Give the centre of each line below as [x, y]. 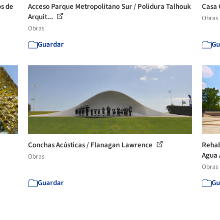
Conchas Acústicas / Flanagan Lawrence [91, 145]
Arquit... [41, 17]
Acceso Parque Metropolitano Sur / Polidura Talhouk [110, 6]
